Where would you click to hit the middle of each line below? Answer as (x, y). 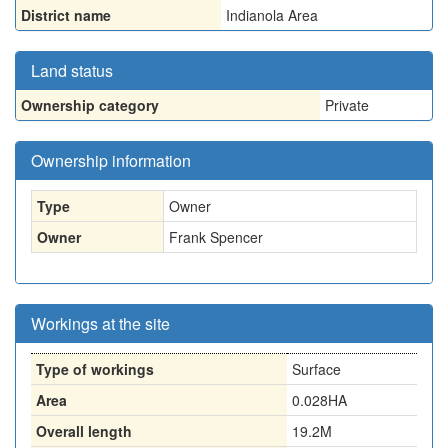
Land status (72, 70)
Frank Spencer (216, 237)
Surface (316, 369)
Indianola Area (272, 15)
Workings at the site (100, 323)
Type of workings (95, 369)
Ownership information (111, 160)
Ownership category (90, 105)
